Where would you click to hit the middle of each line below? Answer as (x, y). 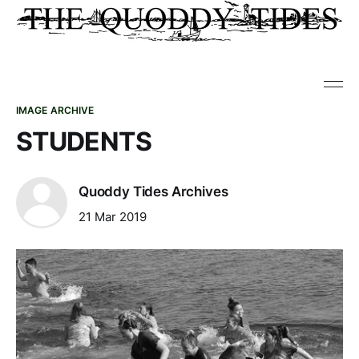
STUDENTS (84, 141)
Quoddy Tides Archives (153, 192)
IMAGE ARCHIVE (55, 110)
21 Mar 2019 (113, 216)
